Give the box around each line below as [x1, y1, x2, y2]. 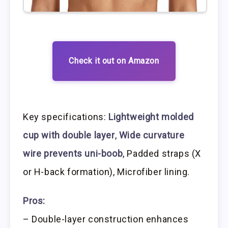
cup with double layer [23, 130, 115, 141]
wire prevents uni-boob [23, 148, 123, 159]
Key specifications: [23, 111, 108, 123]
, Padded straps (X [123, 148, 202, 159]
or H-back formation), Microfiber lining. [23, 166, 190, 178]
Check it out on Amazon [69, 55, 159, 66]
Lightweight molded [108, 111, 194, 123]
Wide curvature [119, 130, 185, 141]
